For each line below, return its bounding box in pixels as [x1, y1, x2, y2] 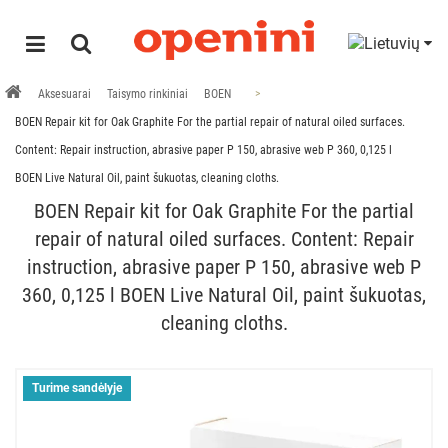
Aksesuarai [38, 87, 91, 101]
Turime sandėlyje [32, 381, 122, 395]
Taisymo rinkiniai [107, 87, 188, 101]
